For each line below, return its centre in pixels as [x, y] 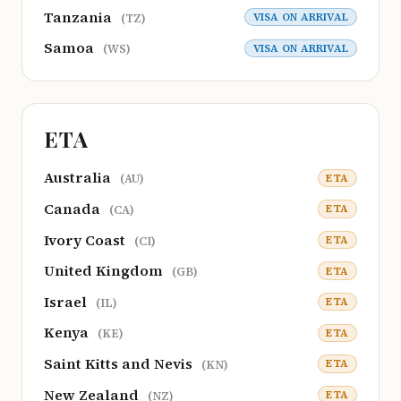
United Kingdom [105, 271]
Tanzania [80, 17]
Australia [79, 178]
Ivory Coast [86, 239]
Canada [74, 208]
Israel [67, 301]
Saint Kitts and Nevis [120, 363]
